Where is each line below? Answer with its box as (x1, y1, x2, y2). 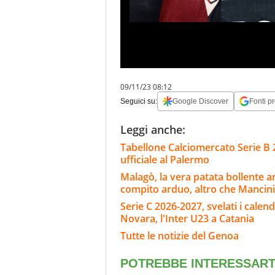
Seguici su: (120, 97, 157, 106)
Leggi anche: (120, 122, 185, 137)
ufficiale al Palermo (120, 153, 209, 167)
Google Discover (172, 97, 228, 106)
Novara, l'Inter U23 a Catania (120, 212, 254, 226)
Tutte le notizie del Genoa (120, 229, 239, 243)
